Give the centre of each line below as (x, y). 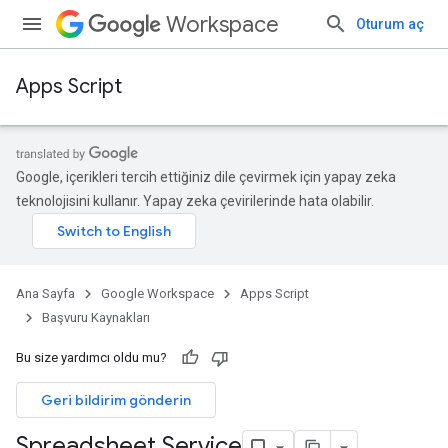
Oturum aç (390, 24)
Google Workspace (157, 293)
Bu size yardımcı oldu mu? (91, 357)
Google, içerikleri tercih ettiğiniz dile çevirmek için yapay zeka (206, 177)
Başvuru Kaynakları (96, 317)
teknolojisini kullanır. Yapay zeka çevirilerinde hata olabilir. (195, 201)
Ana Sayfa (45, 293)
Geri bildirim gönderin (116, 400)
